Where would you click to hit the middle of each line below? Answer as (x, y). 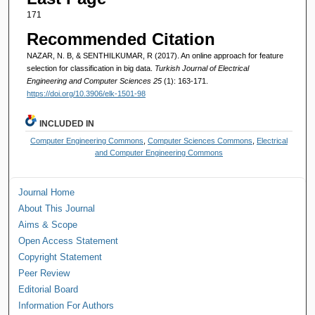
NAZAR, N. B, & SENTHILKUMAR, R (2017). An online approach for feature (155, 55)
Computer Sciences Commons (200, 140)
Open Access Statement (69, 240)
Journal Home (47, 192)
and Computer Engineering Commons (159, 152)
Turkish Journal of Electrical (201, 68)
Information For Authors (66, 305)
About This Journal (57, 208)
